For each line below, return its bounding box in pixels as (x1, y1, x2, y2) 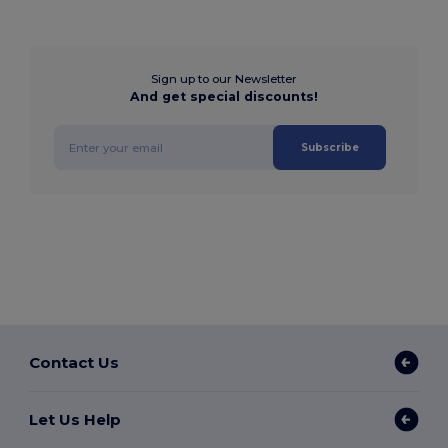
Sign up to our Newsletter (151, 72, 297, 87)
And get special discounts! (130, 89, 318, 105)
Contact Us (29, 352, 120, 372)
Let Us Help (29, 409, 122, 429)
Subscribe (300, 141, 359, 155)
